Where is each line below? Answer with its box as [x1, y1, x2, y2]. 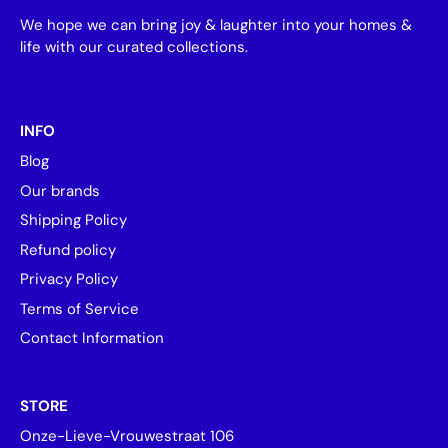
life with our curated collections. [20, 37, 248, 57]
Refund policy [20, 239, 116, 260]
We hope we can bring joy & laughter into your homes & [20, 15, 412, 35]
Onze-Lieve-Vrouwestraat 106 [20, 425, 234, 446]
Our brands [20, 180, 100, 201]
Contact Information [20, 328, 164, 348]
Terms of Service [20, 298, 139, 319]
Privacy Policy [20, 269, 118, 289]
